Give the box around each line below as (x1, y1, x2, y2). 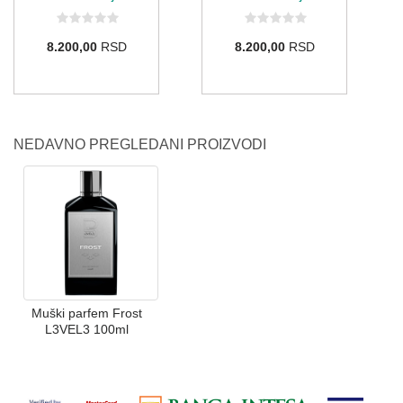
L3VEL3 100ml (44, 321, 129, 336)
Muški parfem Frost (31, 305, 142, 320)
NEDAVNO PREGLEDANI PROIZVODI (13, 137, 266, 153)
